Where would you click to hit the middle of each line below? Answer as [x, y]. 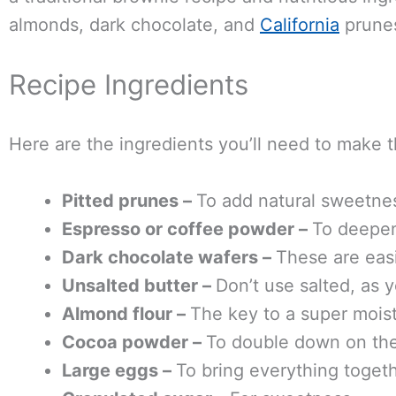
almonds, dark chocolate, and [134, 25]
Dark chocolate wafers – [169, 258]
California [300, 25]
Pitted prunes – [129, 201]
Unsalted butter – [139, 286]
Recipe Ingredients [129, 85]
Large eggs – [119, 371]
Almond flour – [126, 314]
